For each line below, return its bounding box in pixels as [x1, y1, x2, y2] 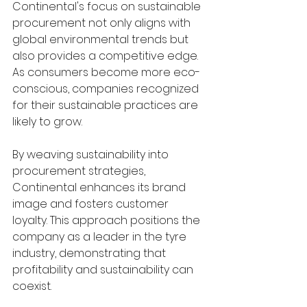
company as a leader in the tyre [12, 228, 189, 245]
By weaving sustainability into [12, 146, 171, 162]
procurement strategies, [12, 162, 148, 179]
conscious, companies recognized [12, 80, 201, 97]
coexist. [12, 278, 51, 294]
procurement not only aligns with [12, 14, 193, 31]
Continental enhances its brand [12, 179, 188, 195]
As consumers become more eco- [12, 64, 200, 80]
